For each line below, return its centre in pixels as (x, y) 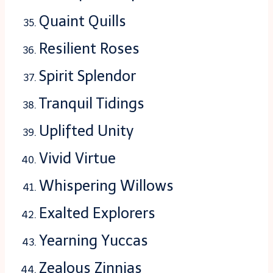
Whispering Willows (106, 186)
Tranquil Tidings (92, 104)
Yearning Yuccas (94, 241)
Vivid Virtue (77, 158)
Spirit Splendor (87, 76)
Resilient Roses (89, 49)
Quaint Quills (83, 21)
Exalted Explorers (97, 213)
